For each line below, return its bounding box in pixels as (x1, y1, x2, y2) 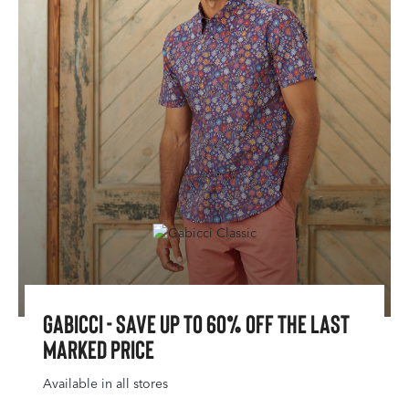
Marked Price (43, 333, 154, 364)
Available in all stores (43, 376, 168, 392)
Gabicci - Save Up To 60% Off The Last (43, 308, 350, 339)
